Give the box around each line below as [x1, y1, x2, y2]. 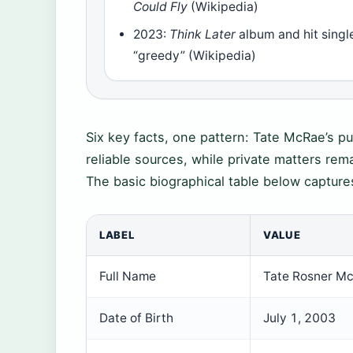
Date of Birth [99, 310, 173, 326]
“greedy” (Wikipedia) [133, 48, 257, 64]
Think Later [169, 27, 236, 43]
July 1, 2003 [263, 310, 336, 326]
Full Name [99, 269, 156, 284]
